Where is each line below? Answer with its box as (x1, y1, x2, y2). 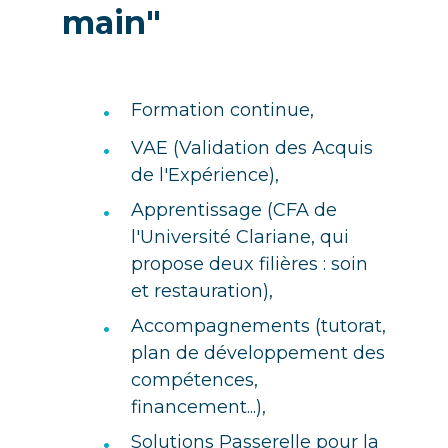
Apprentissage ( (131, 199, 273, 221)
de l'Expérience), (131, 164, 279, 186)
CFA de (273, 199, 337, 221)
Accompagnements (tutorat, (131, 315, 386, 337)
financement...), (131, 396, 266, 418)
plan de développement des (131, 342, 385, 364)
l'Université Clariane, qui (131, 226, 349, 248)
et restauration (131, 280, 263, 302)
